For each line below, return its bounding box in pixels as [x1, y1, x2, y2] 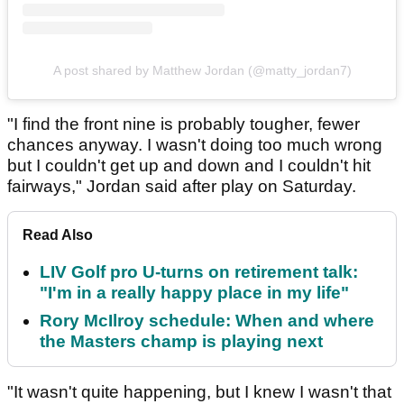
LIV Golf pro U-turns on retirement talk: [40, 262, 358, 282]
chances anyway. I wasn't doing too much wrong [7, 135, 382, 155]
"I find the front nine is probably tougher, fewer [7, 115, 360, 134]
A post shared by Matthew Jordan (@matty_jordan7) [52, 63, 352, 78]
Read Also [23, 227, 93, 243]
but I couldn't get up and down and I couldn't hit [7, 156, 371, 176]
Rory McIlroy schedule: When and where [40, 311, 374, 331]
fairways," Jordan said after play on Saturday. [7, 177, 356, 197]
